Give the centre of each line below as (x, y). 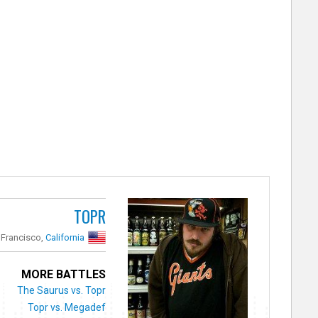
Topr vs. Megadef (67, 307)
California (65, 237)
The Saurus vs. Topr (62, 290)
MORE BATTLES (64, 274)
